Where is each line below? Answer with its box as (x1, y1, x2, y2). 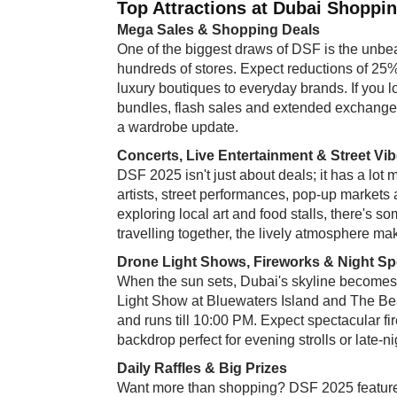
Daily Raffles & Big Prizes (117, 360, 287, 376)
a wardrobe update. (117, 119, 238, 135)
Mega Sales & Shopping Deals (117, 21, 320, 37)
